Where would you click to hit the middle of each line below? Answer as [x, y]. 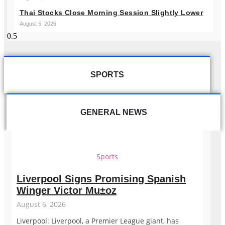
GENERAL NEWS [114, 112]
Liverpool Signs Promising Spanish [101, 179]
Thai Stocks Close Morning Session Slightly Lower [111, 12]
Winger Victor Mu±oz [67, 191]
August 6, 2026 [41, 204]
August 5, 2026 [38, 23]
